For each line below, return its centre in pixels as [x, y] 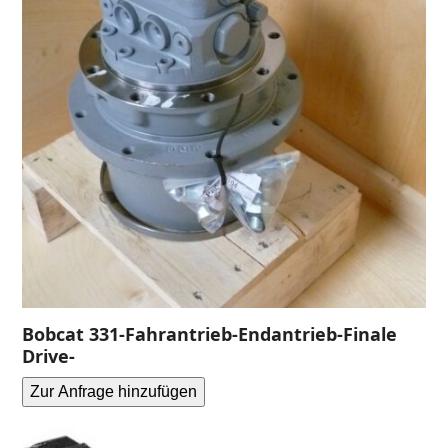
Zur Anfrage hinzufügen [114, 391]
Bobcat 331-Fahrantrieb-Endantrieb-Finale [210, 333]
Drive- [49, 355]
